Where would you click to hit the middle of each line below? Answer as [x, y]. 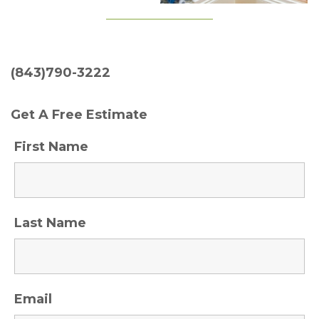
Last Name [50, 223]
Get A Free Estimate [79, 114]
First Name [51, 146]
